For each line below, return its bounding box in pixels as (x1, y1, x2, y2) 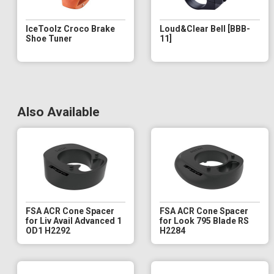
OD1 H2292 (26, 225, 70, 235)
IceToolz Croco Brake (26, 23, 115, 34)
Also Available (17, 104, 100, 119)
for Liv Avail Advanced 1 (26, 215, 122, 226)
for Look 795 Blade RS (160, 215, 250, 226)
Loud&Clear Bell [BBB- (160, 23, 251, 34)
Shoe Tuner (26, 33, 72, 43)
